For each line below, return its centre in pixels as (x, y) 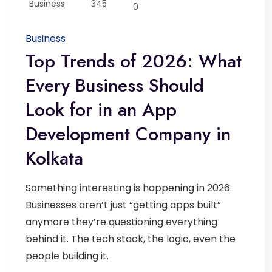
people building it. (67, 256)
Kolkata (54, 158)
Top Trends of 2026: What (134, 61)
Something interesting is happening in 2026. (129, 188)
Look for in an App (101, 109)
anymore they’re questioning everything (121, 222)
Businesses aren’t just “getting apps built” (123, 205)
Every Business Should (115, 85)
